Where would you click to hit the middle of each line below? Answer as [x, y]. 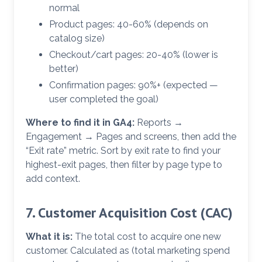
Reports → [159, 123]
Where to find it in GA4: [80, 123]
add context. [53, 179]
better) [64, 69]
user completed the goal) [104, 99]
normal [64, 8]
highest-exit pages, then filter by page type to [124, 165]
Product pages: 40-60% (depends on [129, 25]
